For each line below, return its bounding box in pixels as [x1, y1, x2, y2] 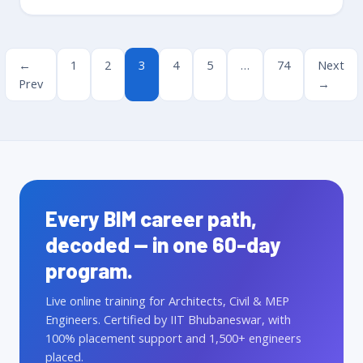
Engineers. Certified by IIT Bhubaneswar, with [45, 311, 291, 328]
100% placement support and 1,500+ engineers [45, 330, 301, 347]
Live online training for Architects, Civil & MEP [45, 293, 289, 310]
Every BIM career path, [45, 206, 257, 232]
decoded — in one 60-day [45, 232, 281, 258]
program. [45, 258, 133, 284]
